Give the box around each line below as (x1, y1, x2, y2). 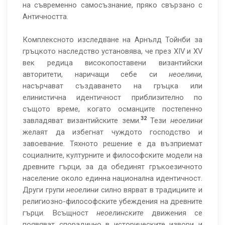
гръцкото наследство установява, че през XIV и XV (23, 47, 202, 56)
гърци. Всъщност (23, 208, 96, 217)
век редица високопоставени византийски (23, 58, 202, 67)
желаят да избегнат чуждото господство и (23, 128, 202, 137)
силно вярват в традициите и (98, 185, 203, 194)
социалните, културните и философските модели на (23, 151, 202, 160)
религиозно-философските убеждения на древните (23, 197, 202, 206)
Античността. (23, 12, 70, 21)
